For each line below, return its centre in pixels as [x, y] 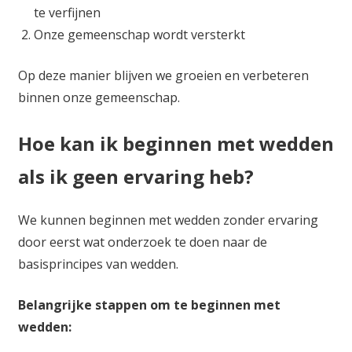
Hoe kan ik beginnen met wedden [176, 144]
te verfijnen [67, 13]
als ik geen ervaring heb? [136, 177]
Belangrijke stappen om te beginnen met [149, 305]
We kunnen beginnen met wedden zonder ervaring [168, 220]
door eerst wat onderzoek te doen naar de [142, 242]
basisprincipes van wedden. [98, 264]
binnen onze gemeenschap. [99, 98]
